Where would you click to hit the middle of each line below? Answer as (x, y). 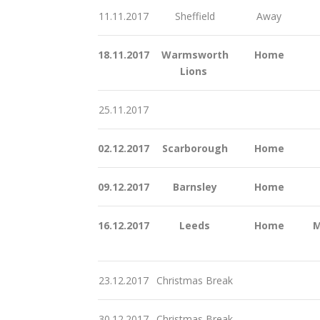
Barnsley (193, 186)
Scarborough (193, 148)
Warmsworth (193, 54)
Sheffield (193, 16)
